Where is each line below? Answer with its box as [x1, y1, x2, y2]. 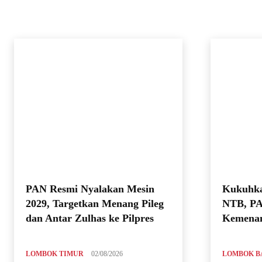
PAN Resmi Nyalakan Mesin [26, 183, 154, 195]
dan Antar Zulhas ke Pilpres [26, 212, 154, 225]
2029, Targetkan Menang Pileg [26, 198, 164, 210]
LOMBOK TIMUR [26, 250, 84, 258]
